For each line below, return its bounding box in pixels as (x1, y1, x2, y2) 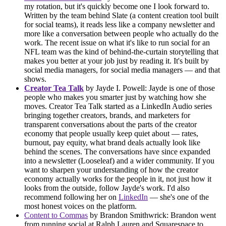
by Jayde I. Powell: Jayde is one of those (84, 84, 215, 93)
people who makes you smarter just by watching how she (24, 93, 206, 102)
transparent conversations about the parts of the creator (24, 120, 197, 129)
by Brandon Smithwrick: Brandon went (88, 211, 216, 220)
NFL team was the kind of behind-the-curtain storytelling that (24, 47, 218, 56)
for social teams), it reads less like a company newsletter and (24, 20, 215, 29)
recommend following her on (24, 193, 119, 202)
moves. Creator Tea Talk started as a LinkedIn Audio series (24, 102, 212, 111)
